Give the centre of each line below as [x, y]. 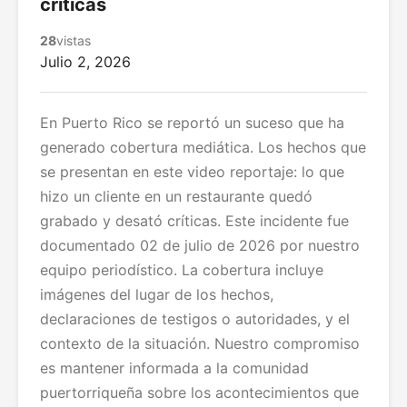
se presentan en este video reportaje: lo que [192, 171]
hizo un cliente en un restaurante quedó [176, 196]
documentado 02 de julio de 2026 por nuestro [200, 245]
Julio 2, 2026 [85, 61]
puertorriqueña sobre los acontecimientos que [199, 392]
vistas [74, 40]
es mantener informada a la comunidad [174, 367]
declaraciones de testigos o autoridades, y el [195, 318]
